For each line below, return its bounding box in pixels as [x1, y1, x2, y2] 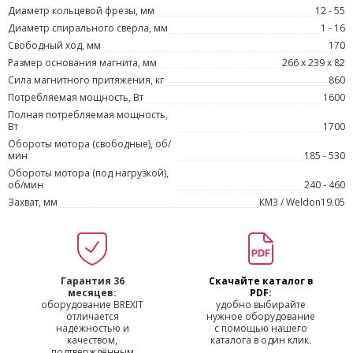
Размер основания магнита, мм [8, 56, 157, 69]
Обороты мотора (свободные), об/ [8, 137, 171, 150]
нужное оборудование [206, 310, 315, 323]
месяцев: [68, 286, 117, 299]
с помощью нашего [214, 321, 307, 335]
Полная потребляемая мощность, [8, 108, 168, 121]
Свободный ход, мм [8, 39, 101, 52]
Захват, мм [8, 195, 58, 209]
